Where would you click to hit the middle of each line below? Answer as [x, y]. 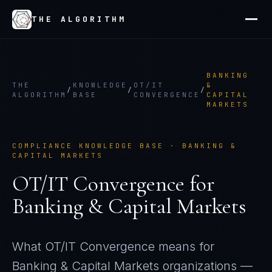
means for [185, 246]
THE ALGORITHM [79, 19]
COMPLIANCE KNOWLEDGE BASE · [97, 146]
